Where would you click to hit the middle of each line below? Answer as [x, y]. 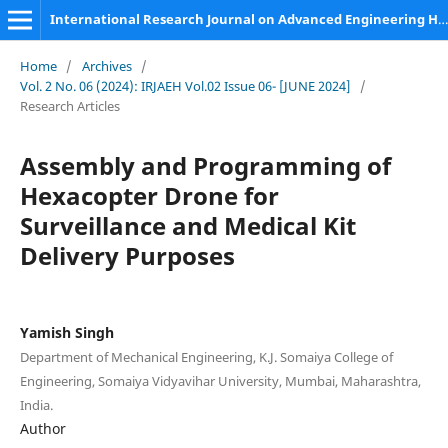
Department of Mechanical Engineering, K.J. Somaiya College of [206, 356]
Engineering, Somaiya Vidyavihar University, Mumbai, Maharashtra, [220, 380]
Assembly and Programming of [205, 165]
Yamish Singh [66, 332]
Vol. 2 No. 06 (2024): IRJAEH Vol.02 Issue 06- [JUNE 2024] [185, 85]
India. [36, 404]
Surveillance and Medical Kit [187, 225]
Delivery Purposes [127, 255]
